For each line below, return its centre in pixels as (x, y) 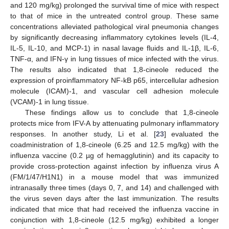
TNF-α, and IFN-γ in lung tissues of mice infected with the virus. (114, 59)
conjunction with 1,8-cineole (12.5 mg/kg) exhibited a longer (114, 220)
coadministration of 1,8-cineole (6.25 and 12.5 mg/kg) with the (114, 145)
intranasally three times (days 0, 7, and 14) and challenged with (114, 188)
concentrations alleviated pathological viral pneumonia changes (114, 27)
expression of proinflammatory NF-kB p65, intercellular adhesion (114, 81)
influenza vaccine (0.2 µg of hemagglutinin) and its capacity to (114, 156)
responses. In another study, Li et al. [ (83, 134)
